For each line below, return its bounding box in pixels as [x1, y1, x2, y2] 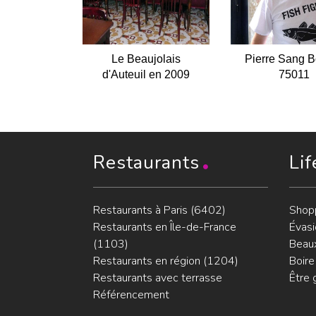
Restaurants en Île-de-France [93, 219, 236, 235]
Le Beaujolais [111, 53, 181, 65]
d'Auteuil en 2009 [102, 68, 190, 80]
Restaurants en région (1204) [93, 253, 238, 269]
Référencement [93, 287, 169, 303]
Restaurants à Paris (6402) [93, 202, 226, 218]
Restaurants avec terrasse [93, 270, 222, 286]
